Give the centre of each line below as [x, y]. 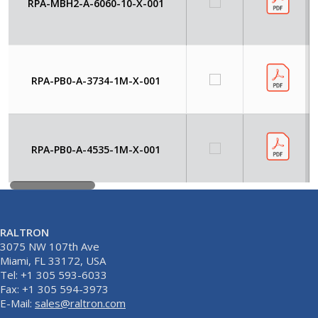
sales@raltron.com [80, 303]
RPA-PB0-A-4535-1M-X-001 [95, 149]
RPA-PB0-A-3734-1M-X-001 [95, 80]
